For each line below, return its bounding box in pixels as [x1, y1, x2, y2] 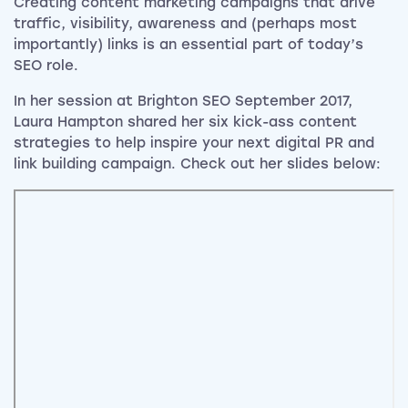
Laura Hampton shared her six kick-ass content [14, 113, 357, 130]
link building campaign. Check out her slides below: [14, 155, 381, 172]
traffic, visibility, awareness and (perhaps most [14, 15, 357, 32]
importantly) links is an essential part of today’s [14, 36, 363, 53]
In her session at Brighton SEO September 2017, [14, 92, 352, 109]
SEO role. [14, 56, 78, 74]
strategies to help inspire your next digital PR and [14, 134, 374, 151]
